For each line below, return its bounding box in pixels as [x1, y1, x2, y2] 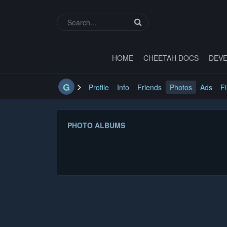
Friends [137, 82, 162, 92]
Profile [89, 82, 109, 92]
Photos [170, 82, 192, 92]
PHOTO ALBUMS [67, 120, 125, 130]
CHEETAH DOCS [143, 52, 199, 63]
